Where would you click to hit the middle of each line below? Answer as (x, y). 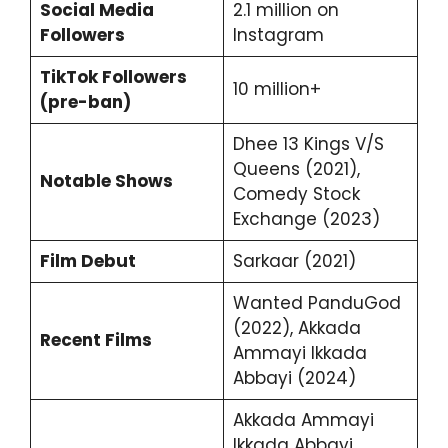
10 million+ (276, 89)
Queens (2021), (296, 169)
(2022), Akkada (296, 328)
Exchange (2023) (306, 219)
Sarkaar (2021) (294, 261)
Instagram (278, 35)
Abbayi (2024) (294, 378)
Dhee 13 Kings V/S (308, 144)
